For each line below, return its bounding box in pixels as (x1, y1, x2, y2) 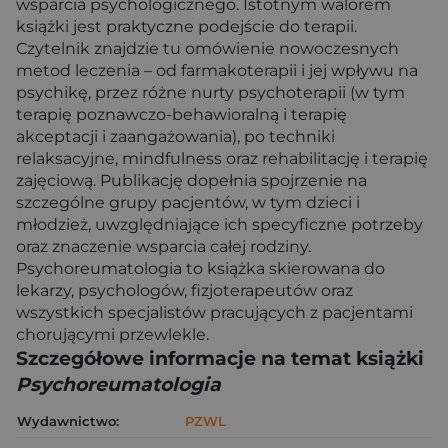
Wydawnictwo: (17, 413, 119, 429)
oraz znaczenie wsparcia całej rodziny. (16, 237, 311, 256)
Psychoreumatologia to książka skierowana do (16, 259, 385, 278)
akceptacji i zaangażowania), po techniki (16, 127, 335, 146)
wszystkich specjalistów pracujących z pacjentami (16, 303, 413, 322)
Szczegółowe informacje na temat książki (16, 347, 424, 370)
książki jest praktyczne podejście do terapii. (16, 17, 357, 36)
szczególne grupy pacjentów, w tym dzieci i (16, 193, 360, 212)
